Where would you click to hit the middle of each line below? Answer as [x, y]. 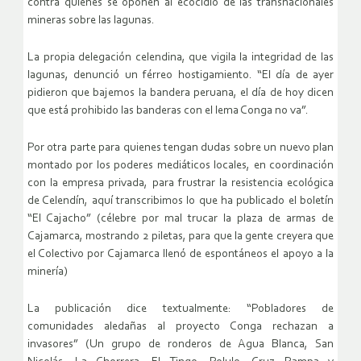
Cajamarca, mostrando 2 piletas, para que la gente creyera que [180, 236]
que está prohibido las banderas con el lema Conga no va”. [168, 110]
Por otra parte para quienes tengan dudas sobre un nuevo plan [180, 147]
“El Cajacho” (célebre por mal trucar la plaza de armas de [180, 218]
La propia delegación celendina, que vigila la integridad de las [180, 57]
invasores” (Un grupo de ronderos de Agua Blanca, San [180, 344]
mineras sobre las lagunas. [91, 20]
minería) [48, 272]
